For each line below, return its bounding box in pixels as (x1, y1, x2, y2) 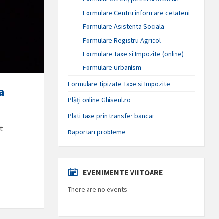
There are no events (68, 184, 128, 194)
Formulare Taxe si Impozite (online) (83, 49, 184, 58)
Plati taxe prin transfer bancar (68, 111, 155, 120)
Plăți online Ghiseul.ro (68, 95, 131, 104)
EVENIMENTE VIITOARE (83, 167, 164, 177)
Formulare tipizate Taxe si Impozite (68, 79, 171, 88)
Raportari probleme (68, 127, 126, 136)
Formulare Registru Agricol (83, 35, 161, 44)
